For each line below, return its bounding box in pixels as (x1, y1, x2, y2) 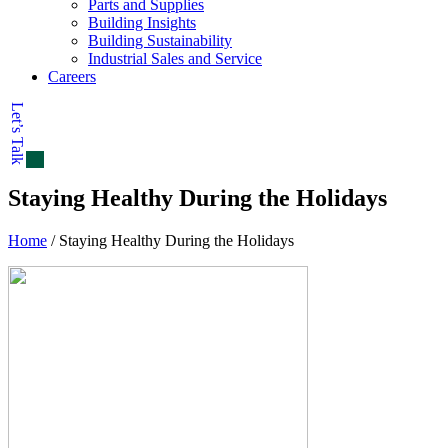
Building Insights (88, 14, 196, 31)
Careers (48, 68, 96, 85)
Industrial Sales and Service (88, 50, 262, 67)
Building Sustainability (88, 32, 232, 49)
